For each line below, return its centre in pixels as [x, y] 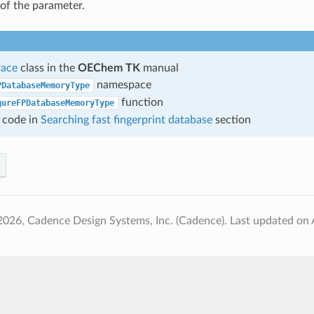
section [231, 120]
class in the [47, 68]
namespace [122, 84]
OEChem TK [109, 68]
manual [159, 68]
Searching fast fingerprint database [126, 120]
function [141, 102]
